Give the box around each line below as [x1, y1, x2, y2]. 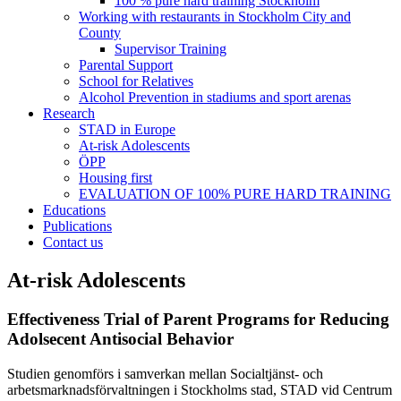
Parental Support [79, 56, 173, 73]
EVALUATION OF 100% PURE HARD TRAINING [79, 185, 391, 201]
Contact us [43, 234, 103, 250]
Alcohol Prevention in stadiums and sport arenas [79, 89, 351, 105]
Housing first [79, 169, 152, 185]
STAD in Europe [79, 121, 175, 137]
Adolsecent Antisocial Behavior [7, 329, 234, 349]
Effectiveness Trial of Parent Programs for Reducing [7, 310, 389, 329]
